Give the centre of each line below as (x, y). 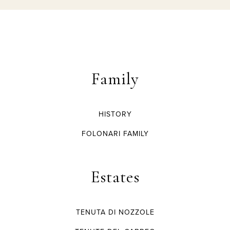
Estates (115, 177)
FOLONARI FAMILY (115, 134)
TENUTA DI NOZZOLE (115, 213)
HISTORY (115, 114)
